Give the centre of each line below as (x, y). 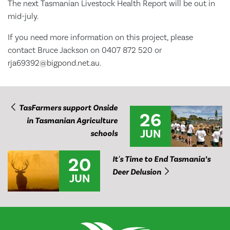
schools (104, 133)
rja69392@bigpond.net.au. (54, 63)
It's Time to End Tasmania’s (161, 159)
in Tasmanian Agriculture (72, 121)
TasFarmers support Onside (68, 108)
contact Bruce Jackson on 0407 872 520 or (85, 50)
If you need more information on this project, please (100, 37)
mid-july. (23, 16)
